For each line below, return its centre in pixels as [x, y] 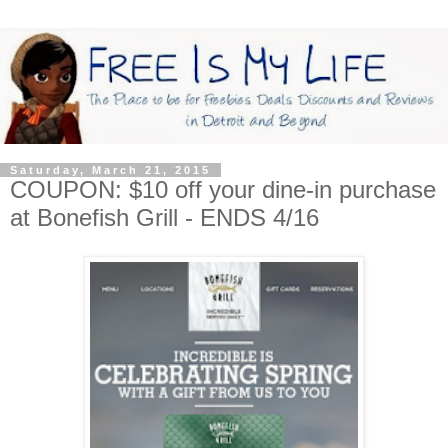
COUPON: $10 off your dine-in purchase [223, 190]
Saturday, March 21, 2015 [110, 170]
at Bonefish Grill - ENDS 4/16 [164, 218]
